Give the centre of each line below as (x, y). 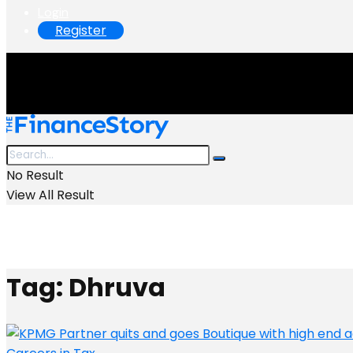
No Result (35, 175)
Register (81, 30)
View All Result (50, 195)
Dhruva (117, 288)
